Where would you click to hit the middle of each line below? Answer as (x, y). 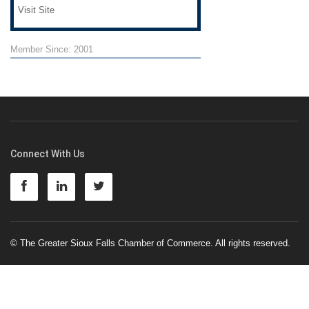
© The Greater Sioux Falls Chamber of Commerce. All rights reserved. (150, 243)
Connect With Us (48, 154)
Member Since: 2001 (52, 49)
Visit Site (36, 10)
